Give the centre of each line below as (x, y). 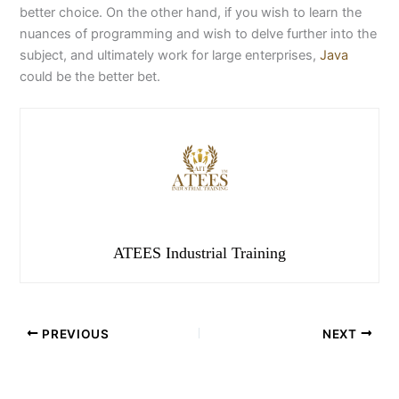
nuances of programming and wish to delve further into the (199, 34)
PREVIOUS (74, 334)
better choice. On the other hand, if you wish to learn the (191, 13)
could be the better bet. (90, 77)
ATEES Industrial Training (199, 253)
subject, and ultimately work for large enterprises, (170, 56)
